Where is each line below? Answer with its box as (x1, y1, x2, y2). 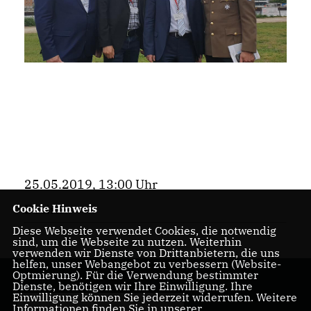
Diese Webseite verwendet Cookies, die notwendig (12, 224, 276, 237)
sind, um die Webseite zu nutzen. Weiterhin (12, 235, 242, 249)
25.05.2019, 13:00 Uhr (24, 176, 158, 193)
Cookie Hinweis (12, 201, 97, 215)
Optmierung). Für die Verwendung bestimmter (12, 268, 258, 282)
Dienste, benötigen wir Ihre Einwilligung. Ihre (12, 279, 253, 293)
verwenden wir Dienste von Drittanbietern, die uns (12, 246, 280, 260)
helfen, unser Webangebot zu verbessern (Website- (12, 257, 281, 271)
